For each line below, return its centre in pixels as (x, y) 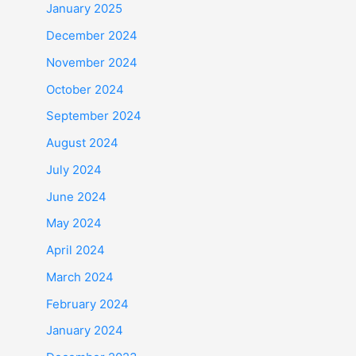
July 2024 (74, 169)
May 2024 (74, 223)
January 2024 (85, 331)
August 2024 (82, 143)
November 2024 (92, 62)
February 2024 (87, 304)
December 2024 (92, 35)
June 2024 (76, 196)
